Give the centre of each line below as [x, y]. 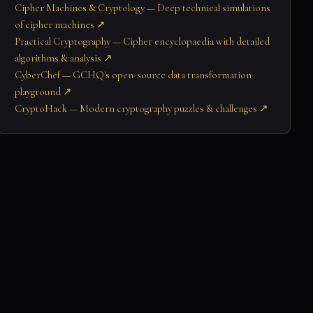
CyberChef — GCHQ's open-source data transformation [133, 74]
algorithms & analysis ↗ [64, 58]
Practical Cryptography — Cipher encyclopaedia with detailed [142, 41]
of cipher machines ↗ [60, 24]
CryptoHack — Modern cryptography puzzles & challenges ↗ [141, 108]
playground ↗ [43, 91]
